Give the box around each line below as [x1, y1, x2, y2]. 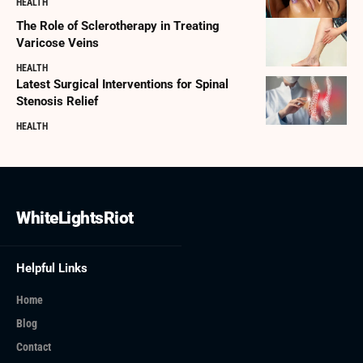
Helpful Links [16, 260, 88, 275]
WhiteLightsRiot [16, 207, 134, 228]
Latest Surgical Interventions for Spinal [16, 76, 228, 92]
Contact [16, 340, 51, 353]
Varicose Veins [16, 35, 99, 50]
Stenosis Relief [16, 93, 98, 109]
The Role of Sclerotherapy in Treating [16, 18, 220, 33]
